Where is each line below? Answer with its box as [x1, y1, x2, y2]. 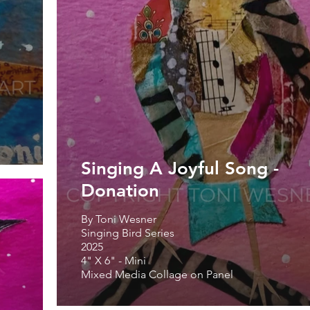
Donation [81, 179, 159, 201]
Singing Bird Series [81, 226, 174, 239]
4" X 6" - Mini [81, 253, 149, 267]
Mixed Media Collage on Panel [81, 267, 233, 281]
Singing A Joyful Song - [81, 157, 279, 179]
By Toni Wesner [81, 212, 156, 226]
